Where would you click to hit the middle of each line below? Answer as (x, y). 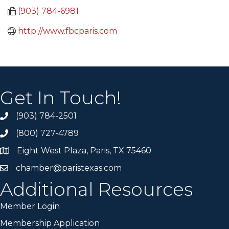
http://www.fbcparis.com (67, 31)
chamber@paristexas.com (69, 168)
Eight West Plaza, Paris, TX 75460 (84, 151)
